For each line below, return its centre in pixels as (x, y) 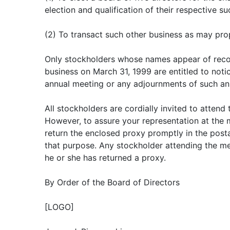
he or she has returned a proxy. (105, 158)
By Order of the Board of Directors (112, 182)
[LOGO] (59, 207)
